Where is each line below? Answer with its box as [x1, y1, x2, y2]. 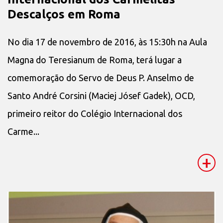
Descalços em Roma [7, 7, 120, 21]
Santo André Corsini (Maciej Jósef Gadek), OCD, [7, 91, 195, 101]
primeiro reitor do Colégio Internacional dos [7, 109, 182, 119]
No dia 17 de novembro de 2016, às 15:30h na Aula [7, 37, 207, 47]
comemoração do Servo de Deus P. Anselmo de [7, 73, 194, 83]
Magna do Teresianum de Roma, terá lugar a [7, 55, 182, 65]
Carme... [7, 126, 39, 137]
